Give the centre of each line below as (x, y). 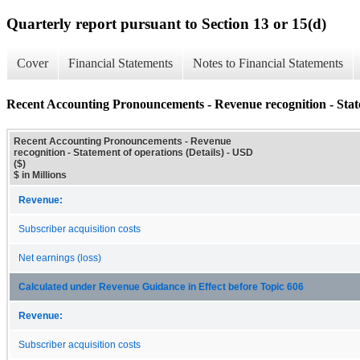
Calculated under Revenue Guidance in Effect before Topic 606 (161, 286)
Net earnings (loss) (60, 258)
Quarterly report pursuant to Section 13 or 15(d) (166, 23)
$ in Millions (40, 175)
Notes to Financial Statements (268, 63)
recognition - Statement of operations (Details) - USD (133, 152)
